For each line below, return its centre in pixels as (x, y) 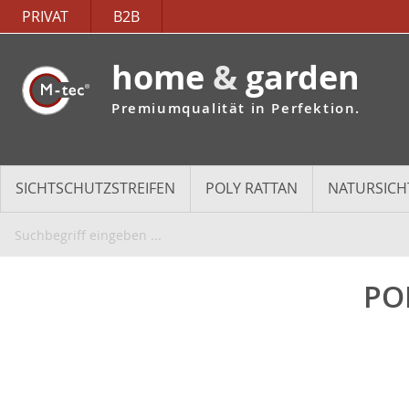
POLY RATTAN (252, 188)
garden (299, 77)
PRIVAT (45, 16)
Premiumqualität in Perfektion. (236, 109)
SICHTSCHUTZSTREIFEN (95, 188)
